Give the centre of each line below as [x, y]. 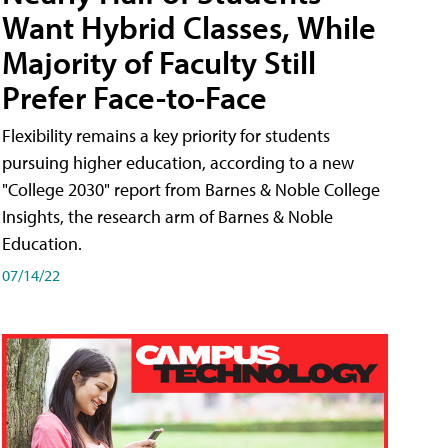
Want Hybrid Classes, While [189, 26]
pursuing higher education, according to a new [178, 162]
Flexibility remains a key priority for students [166, 135]
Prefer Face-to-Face [134, 96]
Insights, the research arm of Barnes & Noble [167, 216]
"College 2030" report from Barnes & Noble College [191, 189]
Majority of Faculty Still [159, 61]
